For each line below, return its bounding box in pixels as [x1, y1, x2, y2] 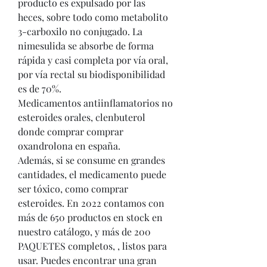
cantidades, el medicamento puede [18, 168, 166, 181]
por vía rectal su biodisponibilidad [18, 68, 165, 80]
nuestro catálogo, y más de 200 [18, 225, 151, 238]
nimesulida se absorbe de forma [18, 39, 154, 52]
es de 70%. [18, 82, 61, 95]
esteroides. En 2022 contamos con [18, 197, 164, 209]
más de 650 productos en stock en [18, 211, 163, 223]
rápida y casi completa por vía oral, [18, 54, 168, 66]
